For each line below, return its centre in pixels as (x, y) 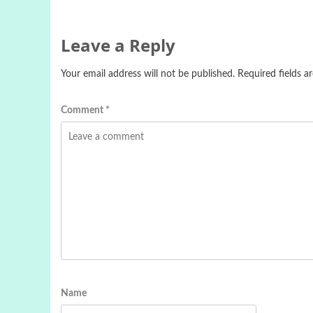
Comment (83, 110)
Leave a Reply (118, 45)
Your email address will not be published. (148, 74)
